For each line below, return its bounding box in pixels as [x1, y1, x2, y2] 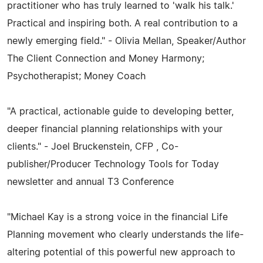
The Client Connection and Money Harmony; [7, 53, 204, 63]
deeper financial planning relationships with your [7, 124, 222, 134]
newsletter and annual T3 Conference [7, 177, 174, 187]
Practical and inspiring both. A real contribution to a [7, 18, 238, 28]
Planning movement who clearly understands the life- [7, 230, 244, 240]
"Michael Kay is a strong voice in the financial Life [7, 212, 228, 222]
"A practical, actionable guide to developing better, [7, 106, 234, 116]
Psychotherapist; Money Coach [7, 71, 146, 81]
